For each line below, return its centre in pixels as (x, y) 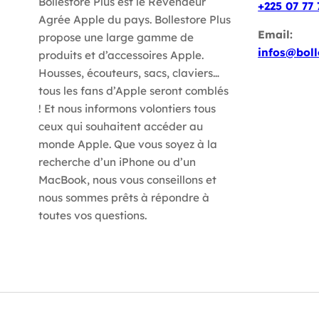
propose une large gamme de (116, 38)
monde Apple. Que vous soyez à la (127, 145)
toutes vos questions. (92, 216)
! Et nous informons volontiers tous (127, 109)
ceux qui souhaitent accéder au (120, 127)
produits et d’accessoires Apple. (121, 56)
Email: (276, 34)
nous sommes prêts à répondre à (124, 198)
